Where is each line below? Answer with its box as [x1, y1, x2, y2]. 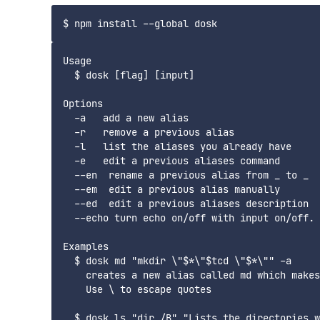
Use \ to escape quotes [63, 283, 211, 296]
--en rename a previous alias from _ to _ [63, 169, 309, 182]
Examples [63, 240, 109, 254]
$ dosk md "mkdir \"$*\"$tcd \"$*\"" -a [63, 254, 291, 268]
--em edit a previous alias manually [63, 183, 280, 196]
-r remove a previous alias [63, 126, 234, 139]
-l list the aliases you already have [63, 140, 291, 154]
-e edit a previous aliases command [63, 154, 280, 168]
